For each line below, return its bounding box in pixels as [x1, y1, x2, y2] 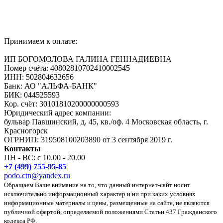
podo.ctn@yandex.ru [4, 171, 70, 180]
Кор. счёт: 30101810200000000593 [4, 99, 119, 108]
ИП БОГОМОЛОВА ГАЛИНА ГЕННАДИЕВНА [4, 54, 172, 63]
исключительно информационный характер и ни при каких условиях [4, 190, 196, 198]
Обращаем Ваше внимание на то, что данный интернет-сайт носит [4, 181, 190, 189]
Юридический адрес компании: [4, 108, 111, 117]
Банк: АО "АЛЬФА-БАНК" [4, 81, 97, 90]
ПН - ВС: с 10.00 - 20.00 [4, 153, 85, 162]
